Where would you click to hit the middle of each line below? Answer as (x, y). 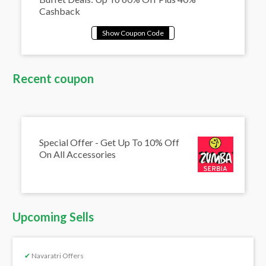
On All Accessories (78, 154)
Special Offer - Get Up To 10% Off (110, 142)
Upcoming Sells (53, 216)
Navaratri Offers (57, 255)
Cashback (60, 11)
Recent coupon (53, 78)
